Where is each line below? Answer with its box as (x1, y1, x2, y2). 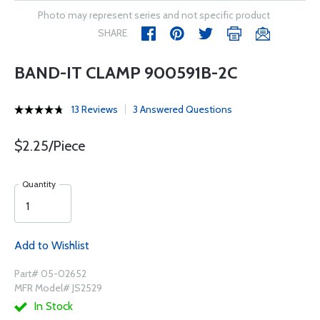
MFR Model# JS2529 (14, 281, 102, 294)
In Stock (31, 299, 73, 313)
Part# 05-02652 (14, 267, 86, 280)
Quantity (22, 179, 56, 189)
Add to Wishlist (14, 239, 89, 252)
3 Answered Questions (133, 103, 232, 116)
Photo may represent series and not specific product (38, 9, 270, 21)
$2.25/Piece (14, 137, 85, 154)
